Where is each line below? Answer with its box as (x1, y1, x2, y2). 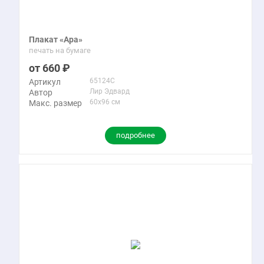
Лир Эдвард (90, 87, 130, 95)
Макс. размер (29, 98, 82, 108)
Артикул (29, 77, 61, 87)
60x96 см (90, 98, 120, 106)
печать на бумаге (29, 46, 91, 55)
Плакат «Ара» (29, 35, 82, 44)
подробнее (116, 131, 155, 140)
